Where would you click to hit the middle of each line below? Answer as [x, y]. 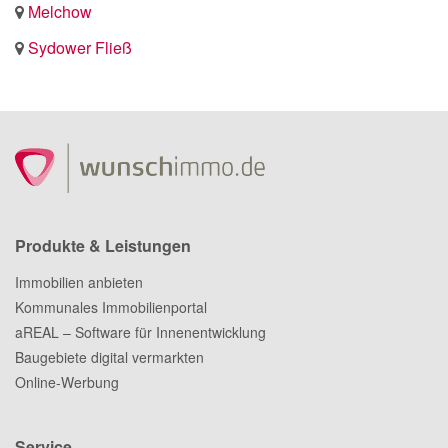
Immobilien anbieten [79, 282]
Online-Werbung [67, 382]
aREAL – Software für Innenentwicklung [140, 332]
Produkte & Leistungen [103, 246]
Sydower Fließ [80, 48]
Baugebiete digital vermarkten [109, 357]
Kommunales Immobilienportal [111, 307]
